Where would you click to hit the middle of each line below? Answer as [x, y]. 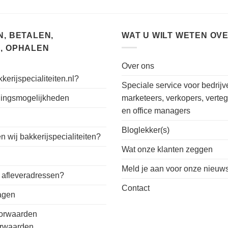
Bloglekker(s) [146, 130]
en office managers [156, 111]
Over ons [138, 66]
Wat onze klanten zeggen [167, 150]
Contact [136, 188]
